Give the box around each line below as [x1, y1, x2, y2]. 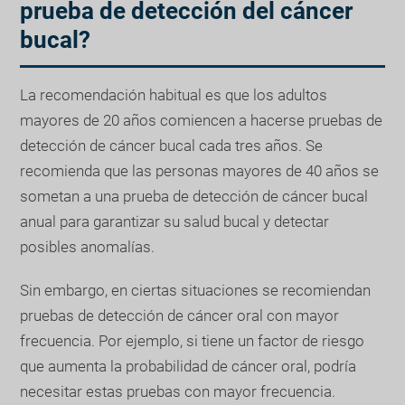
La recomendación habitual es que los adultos [20, 85, 328, 104]
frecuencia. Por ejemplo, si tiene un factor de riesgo [20, 331, 365, 350]
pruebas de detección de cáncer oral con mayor [20, 306, 340, 325]
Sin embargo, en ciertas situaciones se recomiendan [20, 280, 372, 299]
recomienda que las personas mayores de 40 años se [20, 161, 380, 180]
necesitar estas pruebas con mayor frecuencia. [20, 381, 336, 400]
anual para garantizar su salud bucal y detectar [20, 212, 330, 231]
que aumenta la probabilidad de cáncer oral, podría [20, 356, 357, 375]
